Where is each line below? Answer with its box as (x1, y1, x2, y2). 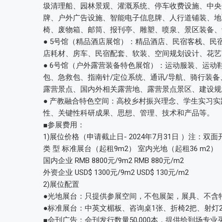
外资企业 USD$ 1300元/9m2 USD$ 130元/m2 (43, 168, 189, 177)
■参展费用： (43, 120, 85, 129)
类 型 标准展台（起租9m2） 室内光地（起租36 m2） (43, 144, 218, 153)
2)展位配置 (43, 180, 79, 189)
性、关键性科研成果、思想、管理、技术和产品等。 (43, 109, 214, 117)
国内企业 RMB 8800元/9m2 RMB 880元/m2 (43, 156, 184, 165)
